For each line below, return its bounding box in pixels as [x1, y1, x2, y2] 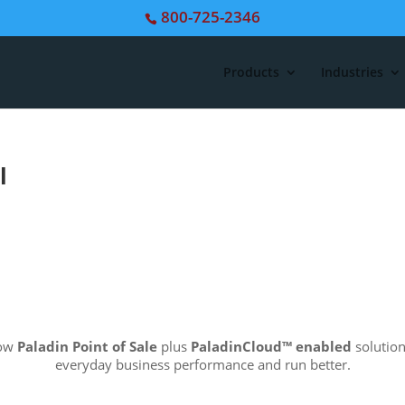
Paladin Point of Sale [17, 336, 157, 356]
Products [222, 62, 279, 80]
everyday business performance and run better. [54, 354, 351, 374]
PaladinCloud [191, 336, 282, 356]
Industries [320, 62, 383, 80]
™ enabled [282, 336, 352, 356]
